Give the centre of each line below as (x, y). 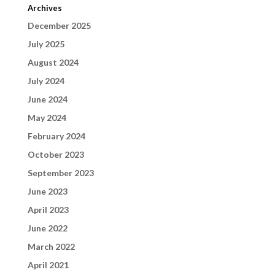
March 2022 (51, 246)
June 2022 (47, 228)
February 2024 (56, 136)
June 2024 (47, 99)
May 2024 (47, 117)
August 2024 (53, 62)
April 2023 (48, 209)
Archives (45, 8)
